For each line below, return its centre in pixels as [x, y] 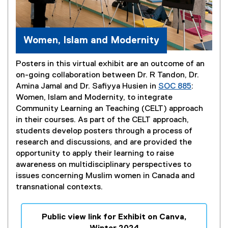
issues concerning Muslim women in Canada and [105, 176]
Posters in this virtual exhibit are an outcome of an [110, 64]
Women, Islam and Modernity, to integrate [94, 97]
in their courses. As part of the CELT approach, [102, 120]
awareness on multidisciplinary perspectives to [104, 165]
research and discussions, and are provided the [104, 142]
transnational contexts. [60, 187]
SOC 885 [175, 86]
